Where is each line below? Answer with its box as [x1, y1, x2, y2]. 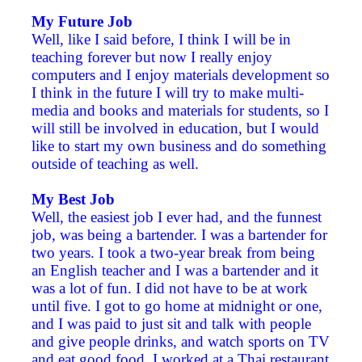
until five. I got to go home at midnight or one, [32, 297, 322, 315]
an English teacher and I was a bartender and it [32, 262, 318, 280]
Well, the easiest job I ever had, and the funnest [32, 208, 322, 226]
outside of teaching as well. [32, 155, 199, 173]
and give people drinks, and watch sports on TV [32, 333, 330, 351]
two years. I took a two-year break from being [32, 244, 315, 262]
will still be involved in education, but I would [32, 120, 319, 137]
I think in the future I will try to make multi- [32, 84, 304, 102]
